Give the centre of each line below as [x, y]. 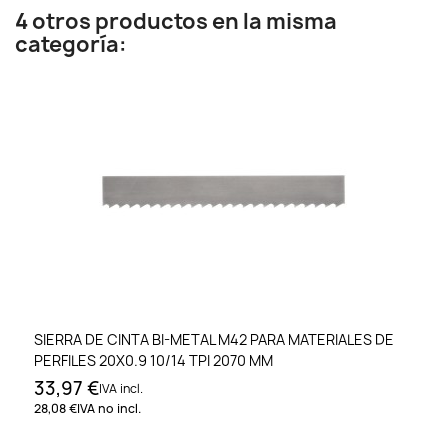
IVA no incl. [109, 409]
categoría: [71, 44]
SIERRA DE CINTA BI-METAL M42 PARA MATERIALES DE [214, 340]
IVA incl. [121, 389]
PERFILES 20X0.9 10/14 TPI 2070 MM [153, 361]
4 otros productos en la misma [176, 21]
